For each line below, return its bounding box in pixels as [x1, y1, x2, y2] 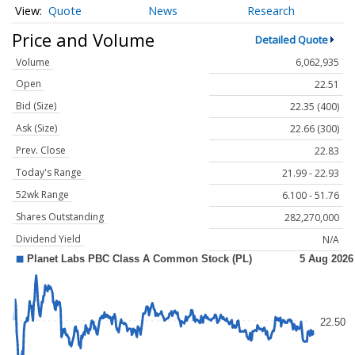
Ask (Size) [16, 121, 57, 136]
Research [247, 3, 296, 19]
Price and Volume [12, 27, 155, 52]
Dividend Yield [16, 232, 81, 246]
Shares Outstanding [16, 210, 104, 224]
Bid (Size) [16, 99, 56, 113]
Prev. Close [16, 143, 66, 158]
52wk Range [16, 188, 69, 202]
